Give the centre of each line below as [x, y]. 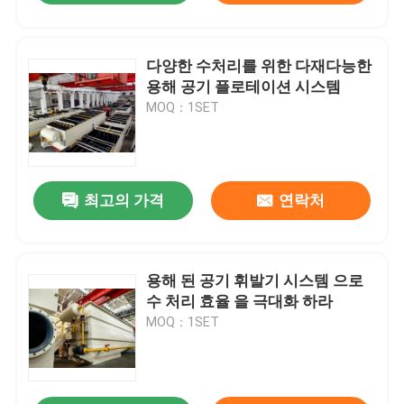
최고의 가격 [124, 201]
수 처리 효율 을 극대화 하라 [240, 302]
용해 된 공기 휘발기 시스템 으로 [255, 281]
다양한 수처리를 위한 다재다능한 [259, 65]
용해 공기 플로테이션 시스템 [244, 86]
